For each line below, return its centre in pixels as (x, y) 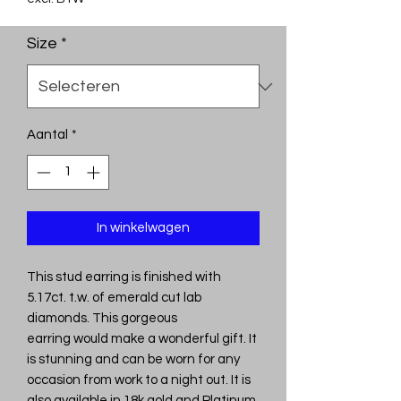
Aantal (47, 135)
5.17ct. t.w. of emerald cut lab (114, 297)
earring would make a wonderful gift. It (142, 338)
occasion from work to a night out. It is (139, 380)
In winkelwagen (143, 227)
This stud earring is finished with (124, 277)
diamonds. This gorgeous (102, 318)
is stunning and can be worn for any (133, 359)
